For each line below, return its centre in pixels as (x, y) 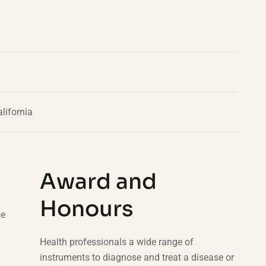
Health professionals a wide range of (116, 242)
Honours (86, 209)
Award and (98, 181)
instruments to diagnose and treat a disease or (137, 257)
